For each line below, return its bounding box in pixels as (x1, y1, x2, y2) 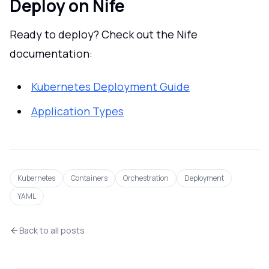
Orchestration (123, 172, 169, 183)
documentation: (10, 46, 92, 61)
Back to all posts (19, 224, 85, 236)
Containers (71, 172, 107, 183)
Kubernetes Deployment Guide (31, 79, 190, 94)
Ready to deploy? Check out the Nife (10, 27, 198, 42)
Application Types (31, 103, 124, 118)
